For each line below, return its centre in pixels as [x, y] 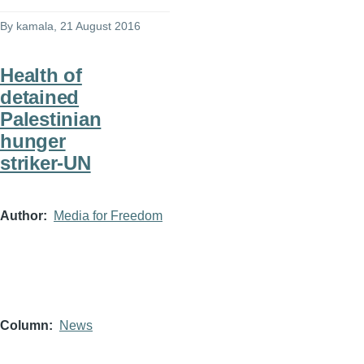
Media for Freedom [108, 216]
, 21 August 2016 [97, 26]
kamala [35, 26]
